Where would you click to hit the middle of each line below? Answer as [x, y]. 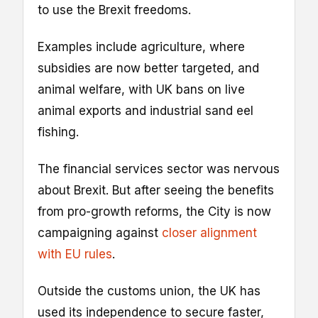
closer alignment [209, 233]
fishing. [58, 132]
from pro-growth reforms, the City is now [154, 212]
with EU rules [75, 254]
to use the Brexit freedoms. [114, 10]
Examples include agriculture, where [141, 47]
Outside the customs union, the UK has [149, 291]
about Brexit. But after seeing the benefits [156, 191]
